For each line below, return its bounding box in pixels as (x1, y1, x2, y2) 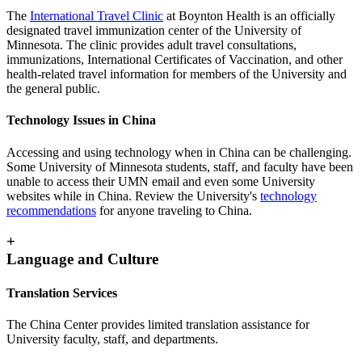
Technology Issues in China (6, 113, 156, 128)
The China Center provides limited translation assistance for (6, 318, 309, 331)
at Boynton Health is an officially (163, 9, 335, 23)
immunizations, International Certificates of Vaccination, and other (6, 53, 343, 67)
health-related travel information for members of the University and (6, 67, 347, 82)
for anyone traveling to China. (96, 203, 252, 217)
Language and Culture (6, 250, 158, 268)
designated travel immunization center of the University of (6, 23, 301, 38)
